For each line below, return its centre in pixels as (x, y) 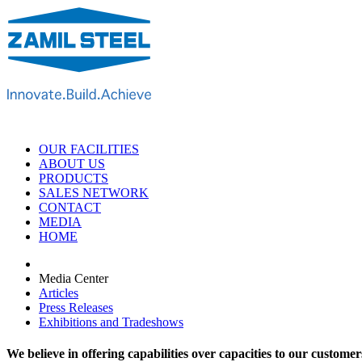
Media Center (74, 278)
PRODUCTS (74, 178)
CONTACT (70, 207)
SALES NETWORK (94, 192)
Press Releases (76, 307)
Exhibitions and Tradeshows (111, 322)
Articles (59, 293)
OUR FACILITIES (89, 149)
